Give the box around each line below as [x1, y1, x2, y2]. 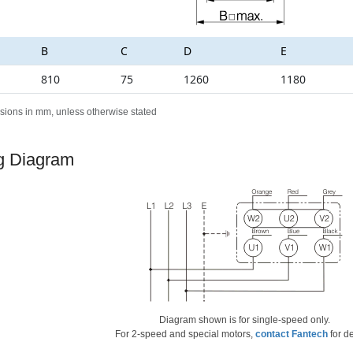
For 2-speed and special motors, [115, 328, 256, 340]
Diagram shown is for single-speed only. [159, 314, 331, 325]
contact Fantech [255, 328, 329, 340]
